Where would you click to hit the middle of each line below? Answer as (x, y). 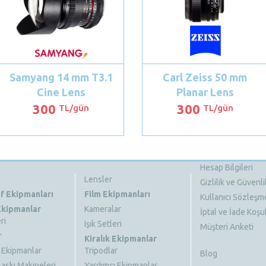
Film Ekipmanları (117, 194)
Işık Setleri (103, 224)
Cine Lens (61, 92)
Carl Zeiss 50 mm (205, 77)
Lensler (98, 180)
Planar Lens (205, 92)
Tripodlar (101, 251)
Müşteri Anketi (227, 227)
